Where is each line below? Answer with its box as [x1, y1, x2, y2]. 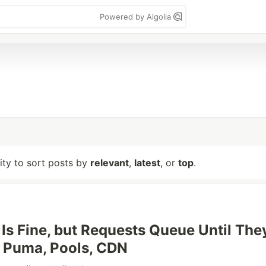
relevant [90, 157, 129, 169]
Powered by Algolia [100, 12, 173, 21]
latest [134, 157, 160, 169]
